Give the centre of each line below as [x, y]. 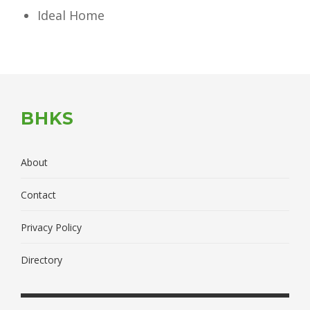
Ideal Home [71, 15]
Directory [42, 259]
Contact [38, 194]
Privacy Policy [51, 227]
